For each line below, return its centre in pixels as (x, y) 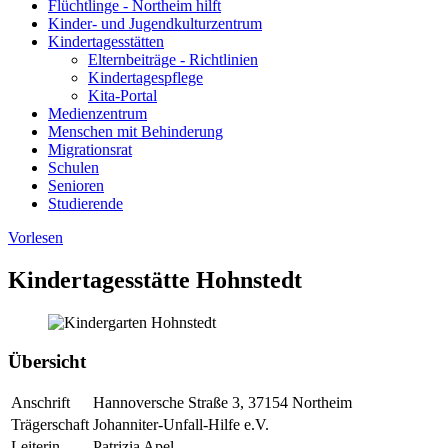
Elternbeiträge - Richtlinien (173, 60)
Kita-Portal (122, 96)
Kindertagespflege (145, 78)
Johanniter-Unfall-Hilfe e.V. (181, 425)
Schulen (73, 168)
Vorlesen (35, 238)
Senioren (76, 186)
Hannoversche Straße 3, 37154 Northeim (222, 403)
